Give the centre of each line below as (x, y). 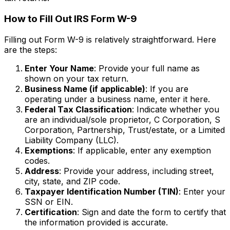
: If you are (167, 89)
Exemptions (49, 150)
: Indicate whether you (176, 109)
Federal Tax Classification (78, 109)
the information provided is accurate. (96, 222)
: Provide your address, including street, (137, 171)
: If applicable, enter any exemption (142, 150)
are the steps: (31, 50)
